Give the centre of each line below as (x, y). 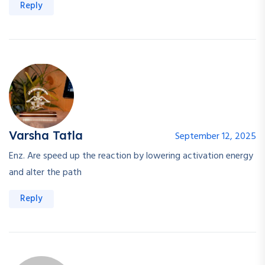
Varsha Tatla (46, 135)
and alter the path (45, 173)
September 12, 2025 (216, 137)
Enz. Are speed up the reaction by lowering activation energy (131, 156)
